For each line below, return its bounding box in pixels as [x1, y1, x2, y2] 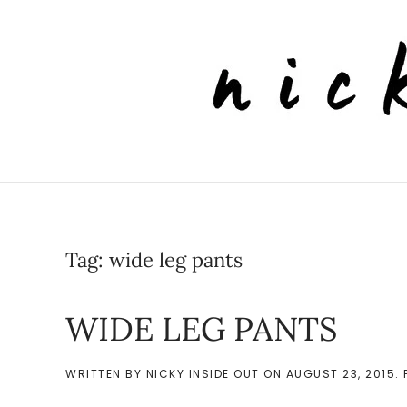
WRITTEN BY [65, 366, 146, 382]
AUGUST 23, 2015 [285, 366, 395, 382]
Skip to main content [41, 42, 166, 60]
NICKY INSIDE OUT [145, 366, 260, 382]
